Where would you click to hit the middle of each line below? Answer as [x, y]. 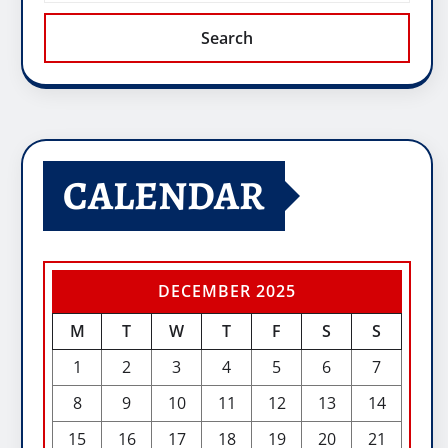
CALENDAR [164, 196]
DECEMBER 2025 [227, 291]
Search [227, 38]
